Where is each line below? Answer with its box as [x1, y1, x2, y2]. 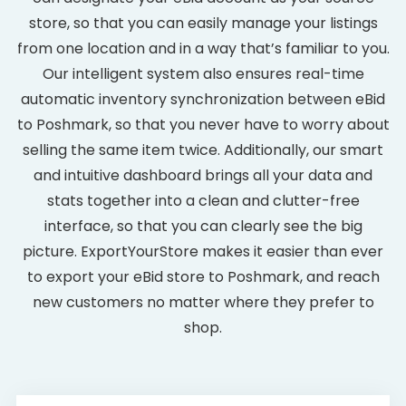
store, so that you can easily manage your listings [28, 13, 378, 34]
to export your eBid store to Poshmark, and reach [26, 266, 380, 287]
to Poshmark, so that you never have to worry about [16, 114, 390, 135]
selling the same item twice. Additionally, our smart [23, 140, 383, 160]
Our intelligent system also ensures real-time [42, 63, 364, 84]
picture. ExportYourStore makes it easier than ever [23, 241, 383, 262]
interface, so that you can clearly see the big [43, 216, 362, 237]
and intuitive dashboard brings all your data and [34, 165, 372, 186]
